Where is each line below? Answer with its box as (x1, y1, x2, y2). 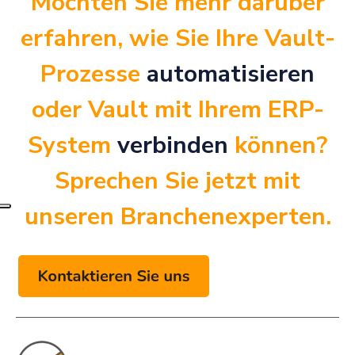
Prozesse (40, 58, 147, 91)
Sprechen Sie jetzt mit (55, 165, 300, 198)
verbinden (117, 129, 235, 162)
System (28, 129, 117, 162)
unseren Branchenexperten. (24, 200, 331, 234)
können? (235, 129, 327, 162)
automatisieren (147, 58, 315, 91)
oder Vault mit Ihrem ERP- (31, 94, 324, 127)
